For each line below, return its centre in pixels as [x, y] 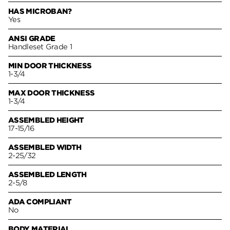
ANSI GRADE [32, 39]
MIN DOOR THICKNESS [50, 66]
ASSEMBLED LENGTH [47, 175]
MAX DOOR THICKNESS [52, 93]
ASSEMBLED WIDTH [45, 148]
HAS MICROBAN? [40, 12]
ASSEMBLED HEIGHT [46, 120]
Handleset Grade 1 [40, 47]
